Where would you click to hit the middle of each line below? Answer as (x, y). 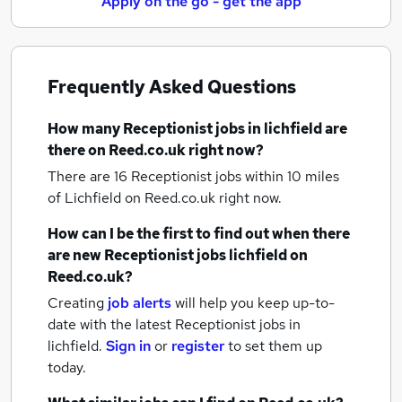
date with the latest (109, 324)
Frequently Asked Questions (172, 87)
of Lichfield (86, 198)
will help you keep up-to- (255, 303)
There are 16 (89, 176)
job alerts (140, 303)
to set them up (275, 346)
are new (76, 255)
